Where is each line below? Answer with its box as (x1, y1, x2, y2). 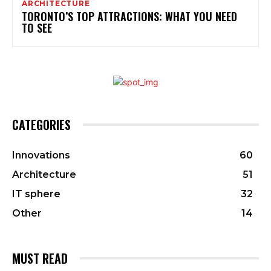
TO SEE (22, 19, 52, 36)
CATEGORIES (12, 115, 71, 134)
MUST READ (12, 249, 68, 267)
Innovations (12, 149, 70, 161)
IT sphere (12, 188, 60, 200)
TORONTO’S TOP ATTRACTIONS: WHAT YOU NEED (22, 8, 237, 24)
